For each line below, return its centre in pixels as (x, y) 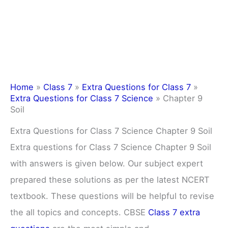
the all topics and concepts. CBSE (79, 212)
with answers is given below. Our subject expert (107, 163)
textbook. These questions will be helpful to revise (112, 196)
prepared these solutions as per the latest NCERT (110, 179)
